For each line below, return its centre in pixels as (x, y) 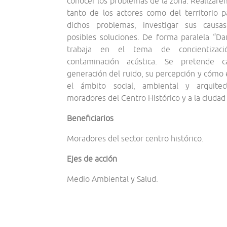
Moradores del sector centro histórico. (135, 138)
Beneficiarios (90, 118)
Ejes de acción (92, 159)
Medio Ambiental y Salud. (112, 179)
